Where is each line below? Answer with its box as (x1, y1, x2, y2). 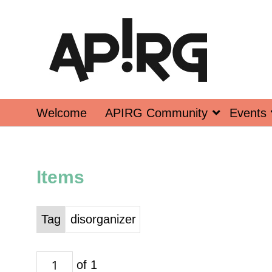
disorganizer (70, 212, 136, 226)
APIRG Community (105, 106, 208, 120)
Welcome (36, 106, 87, 120)
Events (229, 106, 267, 120)
